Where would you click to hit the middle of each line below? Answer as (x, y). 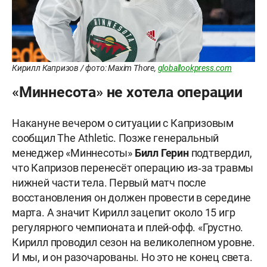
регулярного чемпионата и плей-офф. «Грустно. (128, 228)
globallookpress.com (195, 68)
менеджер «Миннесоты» (73, 153)
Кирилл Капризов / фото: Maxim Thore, (85, 68)
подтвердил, (220, 153)
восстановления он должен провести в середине (132, 198)
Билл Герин (162, 153)
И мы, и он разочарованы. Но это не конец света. (132, 257)
